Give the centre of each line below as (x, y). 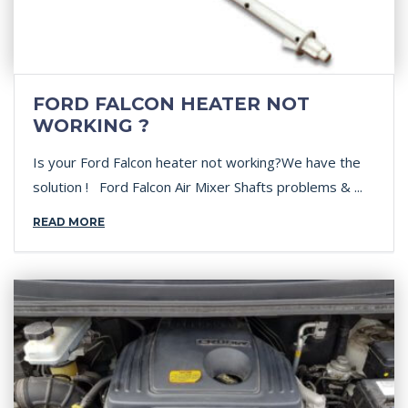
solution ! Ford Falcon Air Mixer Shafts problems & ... (198, 187)
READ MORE (69, 222)
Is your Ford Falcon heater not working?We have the (197, 162)
